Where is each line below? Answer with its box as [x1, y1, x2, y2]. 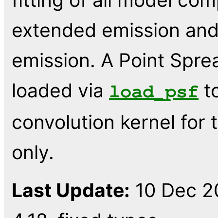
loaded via [12, 78, 109, 102]
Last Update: [12, 178, 130, 201]
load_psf [109, 82, 199, 101]
